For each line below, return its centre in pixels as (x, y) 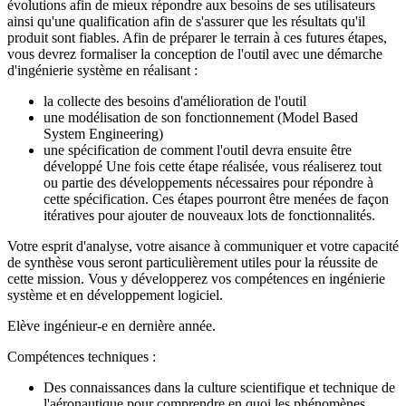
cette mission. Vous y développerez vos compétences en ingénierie (196, 278)
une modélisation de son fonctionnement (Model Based (201, 117)
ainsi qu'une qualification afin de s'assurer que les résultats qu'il (186, 21)
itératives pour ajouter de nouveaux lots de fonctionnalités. (209, 215)
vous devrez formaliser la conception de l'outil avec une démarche (195, 53)
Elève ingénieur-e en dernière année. (111, 325)
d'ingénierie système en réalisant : (102, 70)
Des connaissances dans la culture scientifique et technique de (219, 387)
